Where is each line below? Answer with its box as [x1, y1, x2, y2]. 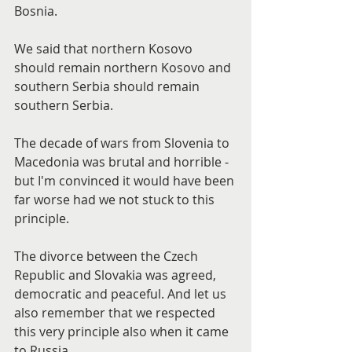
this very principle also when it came [14, 323, 232, 340]
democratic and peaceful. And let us [14, 285, 229, 302]
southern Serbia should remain [14, 78, 203, 95]
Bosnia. [14, 2, 57, 20]
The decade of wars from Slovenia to [14, 134, 233, 152]
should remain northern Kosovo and [14, 59, 234, 76]
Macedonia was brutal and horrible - [14, 153, 232, 170]
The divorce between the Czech [14, 247, 201, 265]
